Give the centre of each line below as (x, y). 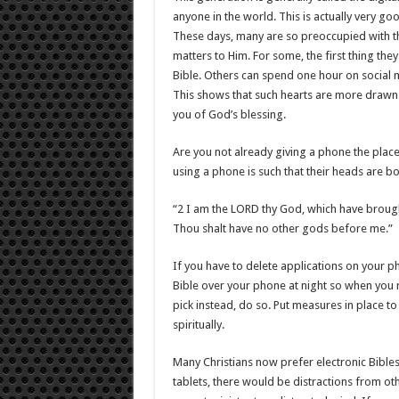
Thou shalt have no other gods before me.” (282, 228)
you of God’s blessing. (229, 114)
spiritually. (198, 325)
